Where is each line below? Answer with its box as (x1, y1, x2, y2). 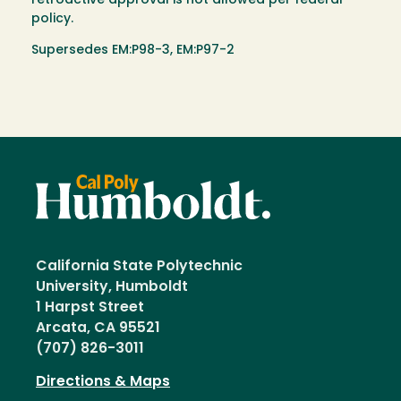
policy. (31, 13, 81, 27)
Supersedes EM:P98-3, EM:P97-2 (31, 44, 235, 58)
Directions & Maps (36, 374, 170, 389)
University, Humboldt (36, 279, 195, 294)
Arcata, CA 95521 (36, 320, 160, 336)
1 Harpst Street (36, 300, 144, 315)
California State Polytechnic (36, 259, 243, 274)
